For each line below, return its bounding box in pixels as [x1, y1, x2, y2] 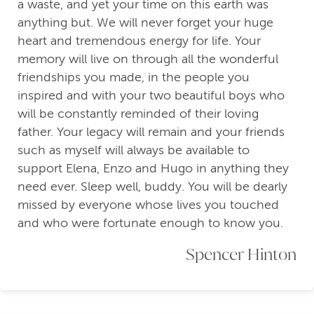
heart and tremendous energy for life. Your [18, 34, 261, 48]
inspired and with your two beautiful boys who [18, 88, 285, 103]
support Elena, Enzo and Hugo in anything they [18, 161, 289, 176]
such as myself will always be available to [18, 143, 250, 158]
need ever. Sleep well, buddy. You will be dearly [18, 179, 287, 194]
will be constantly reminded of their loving [18, 107, 259, 121]
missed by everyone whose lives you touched [18, 198, 279, 212]
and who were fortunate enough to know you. [18, 216, 283, 231]
